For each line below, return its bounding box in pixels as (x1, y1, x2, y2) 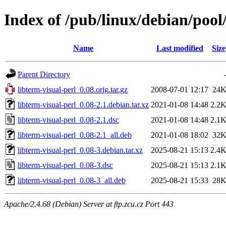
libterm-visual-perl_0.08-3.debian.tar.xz (18, 145, 143, 154)
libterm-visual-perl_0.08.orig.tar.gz (18, 85, 128, 94)
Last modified (156, 43, 203, 52)
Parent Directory (18, 70, 70, 79)
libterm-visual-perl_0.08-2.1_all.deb (18, 130, 132, 139)
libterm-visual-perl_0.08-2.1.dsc (18, 115, 119, 124)
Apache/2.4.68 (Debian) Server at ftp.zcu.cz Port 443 (4, 199, 174, 208)
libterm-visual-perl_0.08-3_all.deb (18, 176, 126, 185)
